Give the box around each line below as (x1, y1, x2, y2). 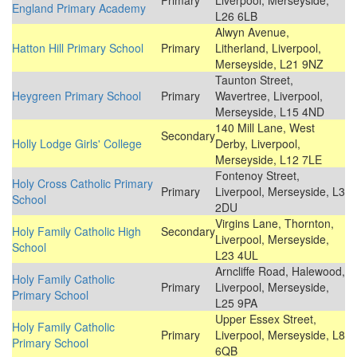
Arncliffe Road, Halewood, (215, 263, 345, 280)
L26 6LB (215, 8, 257, 25)
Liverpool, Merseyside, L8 (215, 327, 345, 343)
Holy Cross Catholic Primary (12, 175, 153, 192)
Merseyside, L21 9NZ (215, 56, 324, 73)
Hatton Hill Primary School (12, 40, 143, 57)
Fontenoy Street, (215, 167, 300, 184)
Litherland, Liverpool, (215, 40, 321, 57)
